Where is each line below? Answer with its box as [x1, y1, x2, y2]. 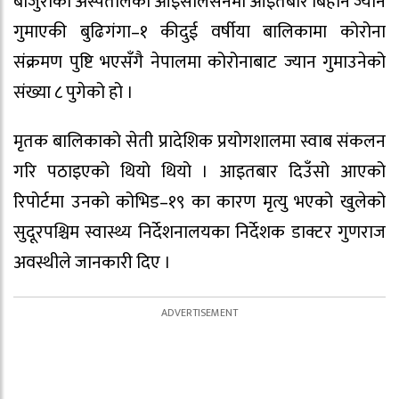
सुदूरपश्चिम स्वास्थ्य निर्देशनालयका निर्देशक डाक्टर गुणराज [13, 216, 386, 248]
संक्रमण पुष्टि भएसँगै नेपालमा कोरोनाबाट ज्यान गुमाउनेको [13, 46, 386, 77]
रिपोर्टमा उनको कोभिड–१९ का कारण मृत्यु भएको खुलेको [13, 186, 386, 217]
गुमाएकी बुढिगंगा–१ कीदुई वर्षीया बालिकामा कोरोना [13, 16, 386, 47]
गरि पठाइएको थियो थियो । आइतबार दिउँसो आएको [13, 156, 386, 187]
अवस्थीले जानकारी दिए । [13, 247, 171, 278]
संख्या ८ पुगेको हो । [13, 77, 134, 108]
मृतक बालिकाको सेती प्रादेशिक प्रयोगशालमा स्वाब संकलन [13, 126, 386, 157]
